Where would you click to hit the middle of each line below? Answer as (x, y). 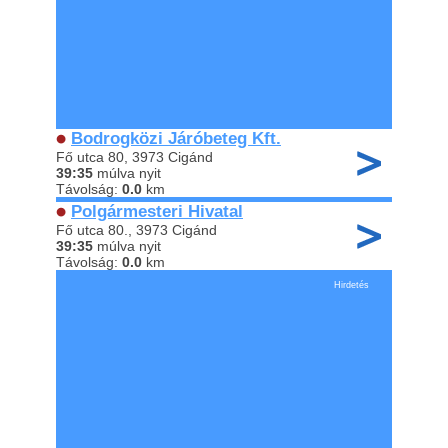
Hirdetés (351, 285)
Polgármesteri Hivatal (157, 211)
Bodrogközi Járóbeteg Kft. (176, 138)
